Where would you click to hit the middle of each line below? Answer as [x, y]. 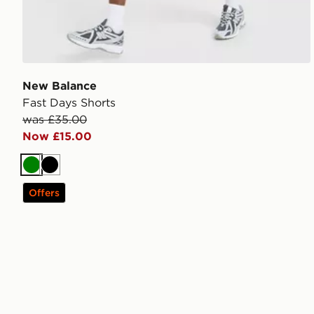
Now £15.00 [57, 136]
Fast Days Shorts [69, 102]
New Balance [60, 85]
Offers [44, 192]
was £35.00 [55, 119]
